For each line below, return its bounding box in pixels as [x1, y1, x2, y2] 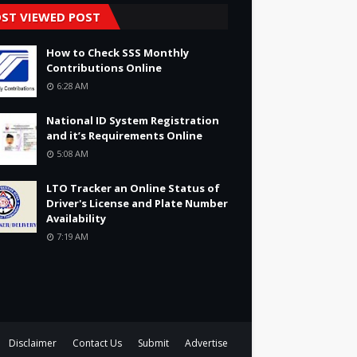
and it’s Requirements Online [46, 128, 202, 143]
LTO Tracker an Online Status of [46, 181, 220, 195]
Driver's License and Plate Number [46, 196, 228, 210]
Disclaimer [9, 336, 57, 350]
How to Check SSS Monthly [46, 45, 189, 60]
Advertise [185, 336, 228, 350]
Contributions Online [46, 61, 162, 75]
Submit [138, 336, 169, 350]
